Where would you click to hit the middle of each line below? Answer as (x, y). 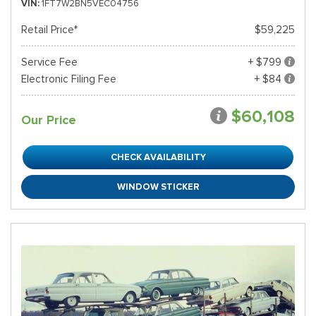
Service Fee (49, 62)
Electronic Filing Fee (69, 79)
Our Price (49, 120)
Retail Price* (49, 30)
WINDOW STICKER (158, 187)
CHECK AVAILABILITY (158, 157)
